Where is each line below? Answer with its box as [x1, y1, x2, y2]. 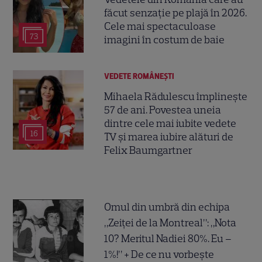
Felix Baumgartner [104, 143, 193, 157]
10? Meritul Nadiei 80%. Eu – [104, 232, 232, 246]
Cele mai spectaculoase [104, 20, 216, 33]
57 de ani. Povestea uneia [104, 103, 222, 116]
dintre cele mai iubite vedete [104, 116, 237, 130]
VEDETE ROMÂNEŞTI [104, 71, 175, 81]
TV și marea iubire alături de [104, 130, 234, 143]
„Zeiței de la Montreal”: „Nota [104, 216, 237, 230]
